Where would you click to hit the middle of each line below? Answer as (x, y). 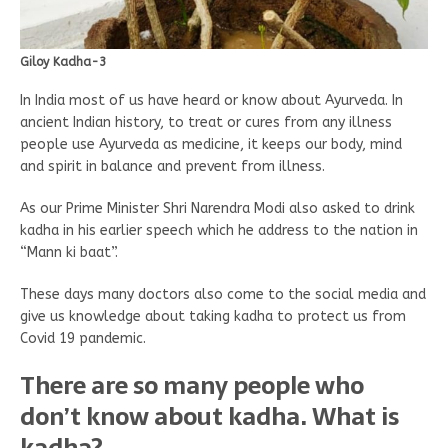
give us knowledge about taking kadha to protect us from (213, 317)
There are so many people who (192, 386)
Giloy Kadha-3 (63, 62)
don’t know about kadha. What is (209, 417)
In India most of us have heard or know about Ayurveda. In (211, 101)
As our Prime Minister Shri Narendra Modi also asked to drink (217, 209)
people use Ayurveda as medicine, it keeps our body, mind (211, 145)
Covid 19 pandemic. (83, 339)
